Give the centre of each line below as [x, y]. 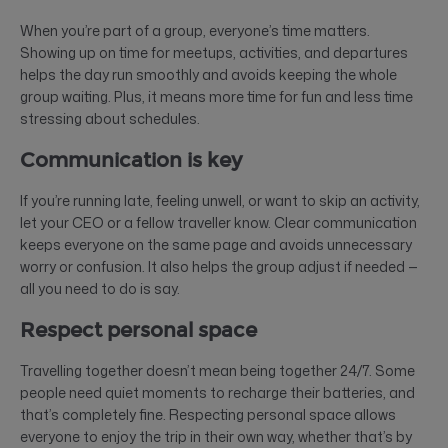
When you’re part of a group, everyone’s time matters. [195, 30]
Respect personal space [138, 329]
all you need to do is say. [100, 288]
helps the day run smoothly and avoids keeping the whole [208, 74]
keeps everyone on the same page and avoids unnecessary [216, 244]
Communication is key [131, 159]
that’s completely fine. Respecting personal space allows [208, 414]
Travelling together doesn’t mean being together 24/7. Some [217, 370]
